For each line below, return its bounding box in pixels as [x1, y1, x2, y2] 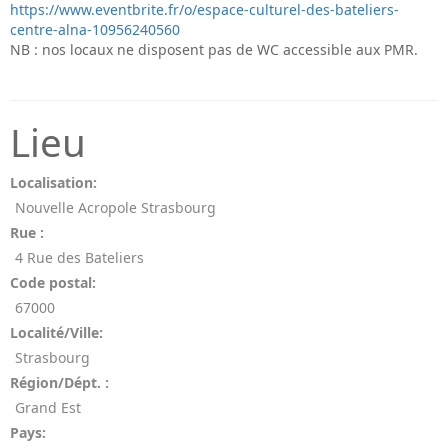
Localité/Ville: [10, 323, 103, 342]
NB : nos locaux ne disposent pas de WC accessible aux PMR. [10, 40, 418, 59]
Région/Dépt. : [10, 373, 109, 392]
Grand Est [15, 398, 81, 417]
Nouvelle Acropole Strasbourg [15, 198, 216, 217]
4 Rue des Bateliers [15, 248, 144, 267]
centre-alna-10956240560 [10, 20, 180, 39]
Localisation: [10, 173, 97, 192]
